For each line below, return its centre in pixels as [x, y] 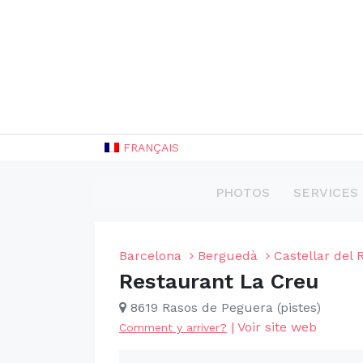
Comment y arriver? [173, 327]
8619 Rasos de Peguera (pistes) [224, 307]
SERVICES [325, 192]
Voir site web [277, 327]
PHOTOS [242, 192]
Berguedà [228, 256]
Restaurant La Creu [219, 281]
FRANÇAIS [151, 147]
